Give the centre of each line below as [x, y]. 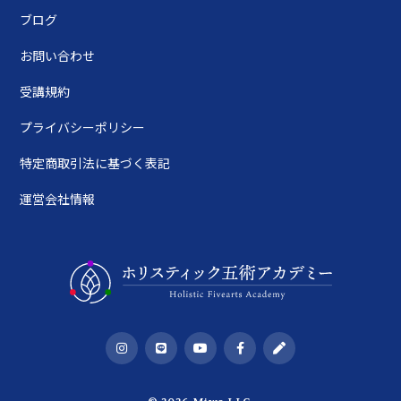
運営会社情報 [58, 199]
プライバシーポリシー [83, 128]
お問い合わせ [58, 56]
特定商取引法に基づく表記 [95, 163]
